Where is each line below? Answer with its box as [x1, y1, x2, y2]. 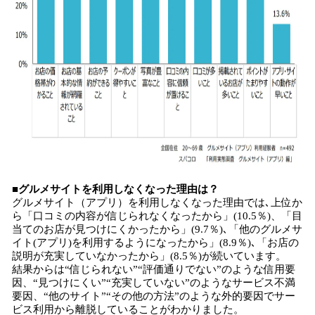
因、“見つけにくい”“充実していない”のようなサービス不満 [12, 277, 295, 288]
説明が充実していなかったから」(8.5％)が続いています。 [12, 250, 286, 262]
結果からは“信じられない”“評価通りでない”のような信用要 [12, 264, 295, 275]
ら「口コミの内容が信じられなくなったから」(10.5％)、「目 [12, 210, 302, 221]
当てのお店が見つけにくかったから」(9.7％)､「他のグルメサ [12, 224, 302, 235]
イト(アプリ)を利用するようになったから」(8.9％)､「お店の [12, 237, 299, 248]
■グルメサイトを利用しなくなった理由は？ [12, 184, 219, 195]
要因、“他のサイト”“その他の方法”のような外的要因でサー [12, 290, 295, 302]
